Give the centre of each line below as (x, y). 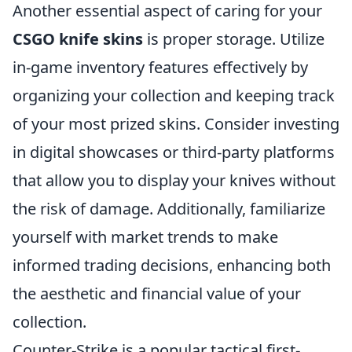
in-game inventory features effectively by (160, 67)
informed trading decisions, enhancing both (172, 265)
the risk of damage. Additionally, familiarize (169, 209)
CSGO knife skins (78, 39)
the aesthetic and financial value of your (157, 293)
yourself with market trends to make (145, 237)
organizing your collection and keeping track (174, 95)
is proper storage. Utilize (234, 39)
